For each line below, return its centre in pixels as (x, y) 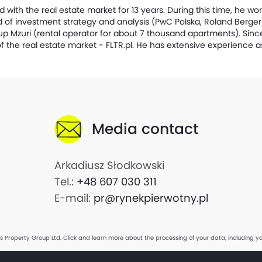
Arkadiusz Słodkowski (109, 165)
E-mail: (74, 198)
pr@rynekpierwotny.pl (151, 198)
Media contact (145, 129)
